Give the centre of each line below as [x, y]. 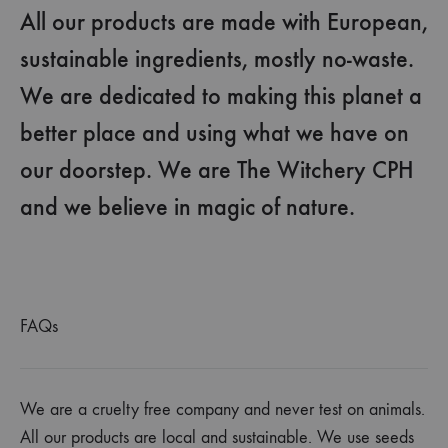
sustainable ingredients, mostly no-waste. [217, 59]
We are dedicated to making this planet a [221, 96]
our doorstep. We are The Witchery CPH [217, 170]
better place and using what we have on [214, 133]
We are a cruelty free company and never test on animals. [222, 410]
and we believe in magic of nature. [187, 207]
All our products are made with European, [224, 22]
